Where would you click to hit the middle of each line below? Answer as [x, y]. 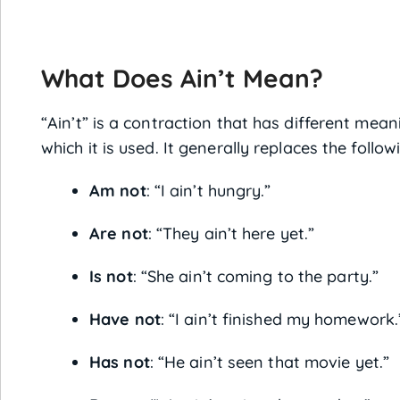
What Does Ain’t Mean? [183, 78]
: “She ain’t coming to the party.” [256, 276]
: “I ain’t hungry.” [208, 191]
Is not [111, 276]
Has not [120, 362]
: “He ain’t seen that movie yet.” [270, 362]
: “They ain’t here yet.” [231, 233]
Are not [119, 233]
